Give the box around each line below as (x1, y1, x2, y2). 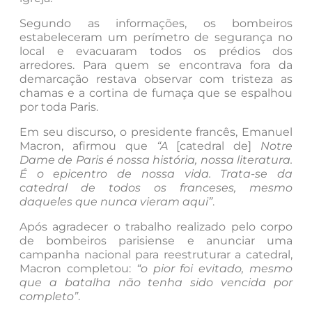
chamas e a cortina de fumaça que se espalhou (19, 86, 292, 100)
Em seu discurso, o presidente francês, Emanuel (19, 125, 292, 139)
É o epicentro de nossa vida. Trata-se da (19, 167, 292, 181)
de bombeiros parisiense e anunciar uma (19, 234, 292, 248)
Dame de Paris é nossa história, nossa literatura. (19, 153, 292, 167)
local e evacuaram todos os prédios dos (19, 45, 292, 58)
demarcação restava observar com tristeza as (19, 72, 292, 86)
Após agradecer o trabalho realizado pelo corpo (19, 220, 292, 234)
